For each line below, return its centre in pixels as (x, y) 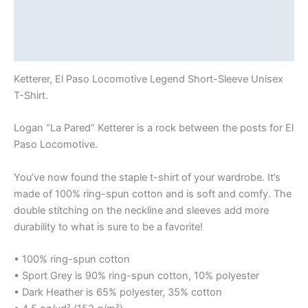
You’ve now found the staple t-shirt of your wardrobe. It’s (147, 177)
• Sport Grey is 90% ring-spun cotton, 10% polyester (136, 276)
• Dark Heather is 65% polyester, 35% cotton (118, 293)
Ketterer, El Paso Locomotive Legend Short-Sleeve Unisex (148, 79)
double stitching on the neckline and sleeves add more (141, 210)
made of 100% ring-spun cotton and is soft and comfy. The (153, 194)
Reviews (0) (43, 48)
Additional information (68, 21)
